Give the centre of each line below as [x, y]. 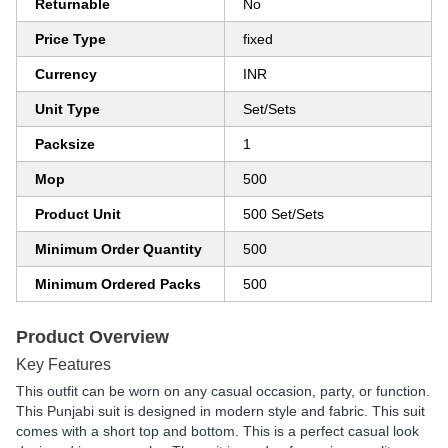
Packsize [65, 144]
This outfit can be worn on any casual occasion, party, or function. [223, 391]
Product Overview [92, 337]
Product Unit [78, 214]
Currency [66, 74]
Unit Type [67, 109]
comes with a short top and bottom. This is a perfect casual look [217, 431]
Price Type [70, 39]
